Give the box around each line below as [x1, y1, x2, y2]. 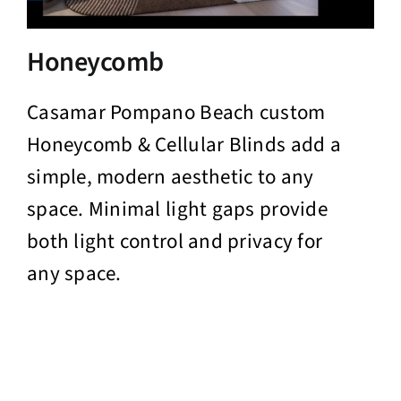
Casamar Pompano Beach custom [26, 98, 326, 128]
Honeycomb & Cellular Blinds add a [26, 130, 341, 160]
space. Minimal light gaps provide [26, 194, 328, 225]
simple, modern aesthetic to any [26, 162, 314, 192]
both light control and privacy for [26, 226, 323, 257]
